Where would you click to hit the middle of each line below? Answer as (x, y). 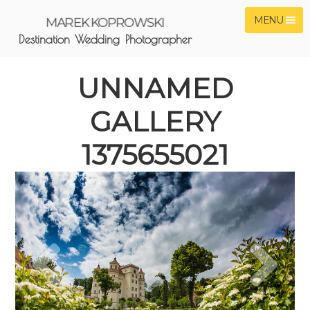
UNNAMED (155, 89)
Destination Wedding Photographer (106, 39)
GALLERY (155, 122)
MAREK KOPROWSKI (106, 23)
